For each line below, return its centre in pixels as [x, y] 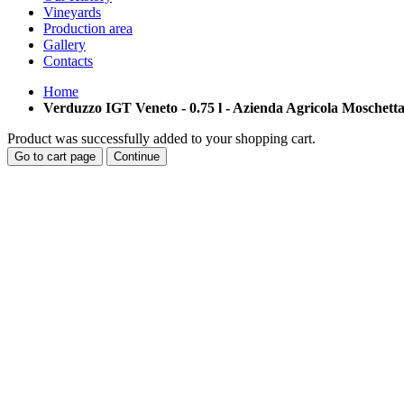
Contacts [68, 61]
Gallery [64, 45]
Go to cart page [55, 156]
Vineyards [72, 12]
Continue [137, 156]
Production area [88, 28]
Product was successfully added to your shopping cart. [161, 138]
